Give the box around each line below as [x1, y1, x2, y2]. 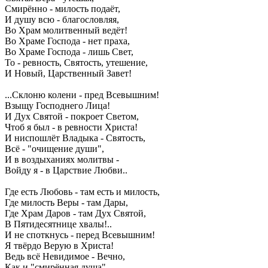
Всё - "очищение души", [5, 144, 104, 154]
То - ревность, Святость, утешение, [5, 57, 148, 68]
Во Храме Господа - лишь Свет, [5, 47, 133, 57]
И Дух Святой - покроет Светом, [5, 111, 139, 122]
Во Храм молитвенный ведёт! [5, 25, 127, 36]
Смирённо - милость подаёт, [5, 4, 120, 14]
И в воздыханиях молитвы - [5, 154, 119, 165]
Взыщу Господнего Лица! [5, 100, 110, 111]
